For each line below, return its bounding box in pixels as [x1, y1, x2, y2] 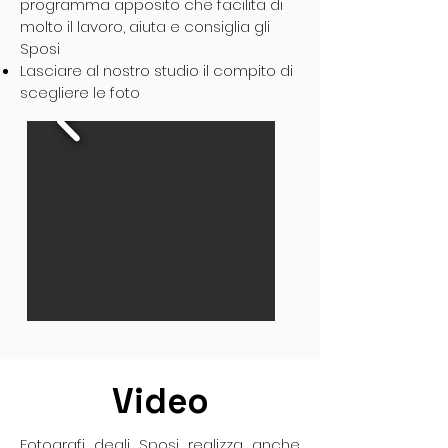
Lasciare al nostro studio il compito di [20, 60, 293, 81]
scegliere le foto [20, 82, 140, 103]
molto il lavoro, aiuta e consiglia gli [20, 16, 270, 37]
